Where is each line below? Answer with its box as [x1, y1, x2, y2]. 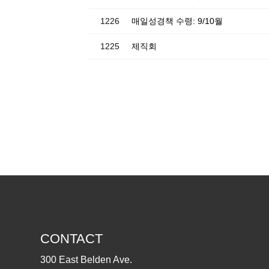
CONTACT [40, 231, 103, 246]
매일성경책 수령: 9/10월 [131, 16, 223, 26]
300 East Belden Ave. [40, 254, 132, 265]
